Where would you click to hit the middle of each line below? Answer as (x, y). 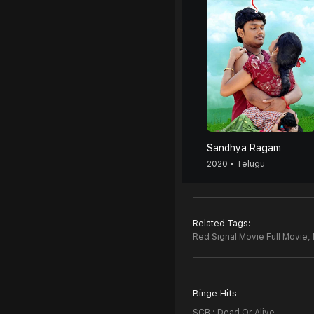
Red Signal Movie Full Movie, (252, 237)
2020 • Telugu (236, 164)
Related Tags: (222, 224)
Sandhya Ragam (244, 148)
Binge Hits (215, 293)
